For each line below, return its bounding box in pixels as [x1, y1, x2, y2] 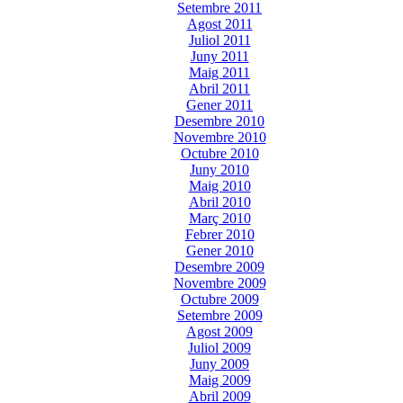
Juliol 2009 [188, 339, 251, 355]
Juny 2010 [190, 161, 249, 177]
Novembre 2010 [173, 129, 266, 145]
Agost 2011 [186, 15, 253, 31]
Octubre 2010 [180, 145, 259, 161]
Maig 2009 [188, 372, 251, 388]
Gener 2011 [186, 96, 253, 112]
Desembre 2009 [175, 258, 264, 274]
